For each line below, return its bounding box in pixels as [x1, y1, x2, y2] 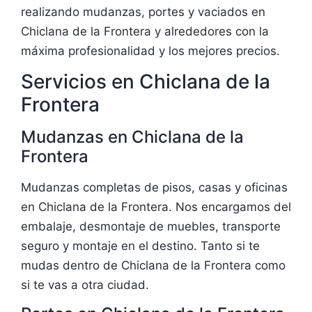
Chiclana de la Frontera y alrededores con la [21, 24, 269, 38]
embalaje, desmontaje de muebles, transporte [21, 219, 281, 233]
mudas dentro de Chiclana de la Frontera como [21, 258, 286, 272]
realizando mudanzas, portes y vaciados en [21, 4, 265, 19]
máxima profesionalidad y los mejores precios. [21, 43, 280, 58]
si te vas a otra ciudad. [21, 277, 149, 292]
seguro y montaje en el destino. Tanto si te [21, 238, 260, 253]
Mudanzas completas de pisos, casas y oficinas [21, 180, 288, 194]
